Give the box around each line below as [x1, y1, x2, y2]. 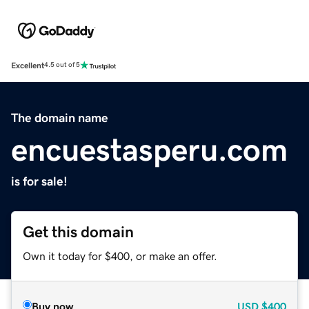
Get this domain [23, 223, 134, 240]
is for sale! [11, 175, 68, 188]
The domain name [11, 111, 108, 124]
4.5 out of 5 [44, 61, 80, 69]
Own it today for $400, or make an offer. [23, 250, 217, 261]
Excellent [11, 61, 44, 70]
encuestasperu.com [11, 133, 288, 166]
